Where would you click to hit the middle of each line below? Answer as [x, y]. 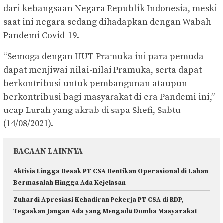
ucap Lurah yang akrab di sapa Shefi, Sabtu [92, 110]
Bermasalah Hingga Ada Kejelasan [70, 182]
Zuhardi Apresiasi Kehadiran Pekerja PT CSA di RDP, [98, 199]
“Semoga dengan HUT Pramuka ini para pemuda [104, 56]
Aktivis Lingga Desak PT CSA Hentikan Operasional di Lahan [111, 171]
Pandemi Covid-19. [41, 35]
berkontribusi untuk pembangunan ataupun [95, 83]
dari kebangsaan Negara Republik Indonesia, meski [110, 8]
